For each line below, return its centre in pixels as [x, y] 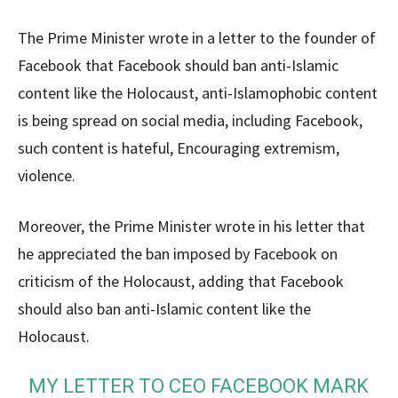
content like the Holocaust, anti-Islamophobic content [198, 93]
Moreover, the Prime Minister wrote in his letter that [191, 226]
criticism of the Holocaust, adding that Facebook [181, 281]
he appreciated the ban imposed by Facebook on [178, 254]
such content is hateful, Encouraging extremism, [179, 148]
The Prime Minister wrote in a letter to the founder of [197, 38]
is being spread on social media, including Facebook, [190, 120]
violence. [47, 175]
